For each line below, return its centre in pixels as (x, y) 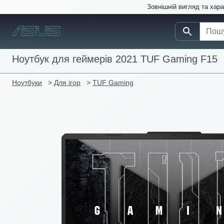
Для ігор (67, 83)
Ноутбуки (27, 83)
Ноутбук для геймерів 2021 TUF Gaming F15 (115, 59)
